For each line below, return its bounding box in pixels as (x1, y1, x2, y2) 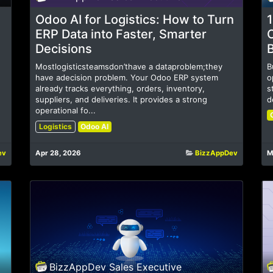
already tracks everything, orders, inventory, (35, 83, 205, 94)
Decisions (35, 41, 92, 57)
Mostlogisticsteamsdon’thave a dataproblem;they (35, 62, 222, 72)
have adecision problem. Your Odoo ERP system (35, 73, 218, 83)
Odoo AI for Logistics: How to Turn (35, 12, 234, 27)
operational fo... (35, 105, 96, 116)
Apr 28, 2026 (35, 149, 81, 158)
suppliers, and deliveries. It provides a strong (35, 94, 207, 105)
